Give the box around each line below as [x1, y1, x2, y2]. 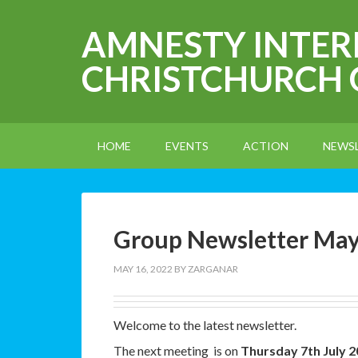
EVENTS [165, 139, 209, 153]
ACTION [243, 139, 288, 153]
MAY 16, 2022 [113, 263, 173, 275]
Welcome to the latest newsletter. [113, 317, 296, 332]
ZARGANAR [188, 263, 238, 275]
